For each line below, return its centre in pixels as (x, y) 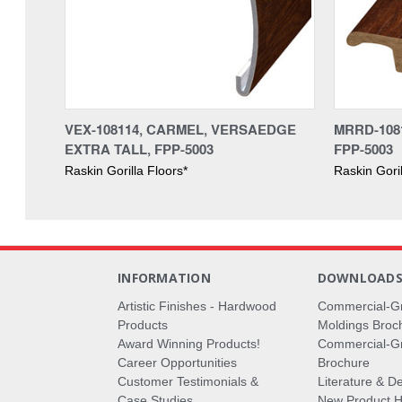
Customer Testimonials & (188, 381)
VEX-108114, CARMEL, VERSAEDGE (180, 129)
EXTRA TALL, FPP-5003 (139, 149)
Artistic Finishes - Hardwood (197, 306)
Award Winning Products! (189, 343)
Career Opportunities (178, 362)
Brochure (343, 362)
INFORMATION (164, 277)
